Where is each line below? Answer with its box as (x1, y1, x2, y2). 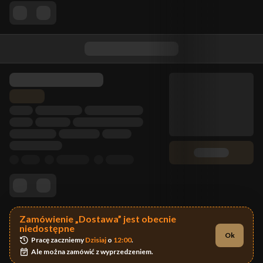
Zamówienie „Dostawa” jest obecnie (19, 213, 176, 224)
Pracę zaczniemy (31, 235, 85, 244)
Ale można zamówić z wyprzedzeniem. (31, 247, 153, 256)
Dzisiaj (85, 235, 106, 244)
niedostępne (19, 222, 75, 234)
